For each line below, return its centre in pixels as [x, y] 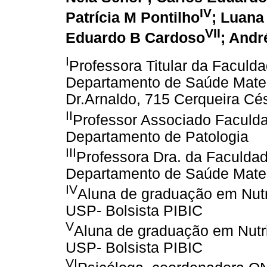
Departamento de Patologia [157, 136]
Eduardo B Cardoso [135, 38]
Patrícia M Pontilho [133, 17]
